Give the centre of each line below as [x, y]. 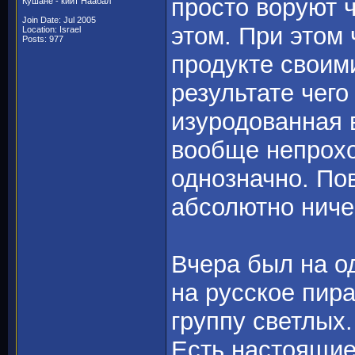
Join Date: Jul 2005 [59, 20]
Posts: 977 [43, 39]
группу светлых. [262, 322]
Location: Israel [52, 29]
